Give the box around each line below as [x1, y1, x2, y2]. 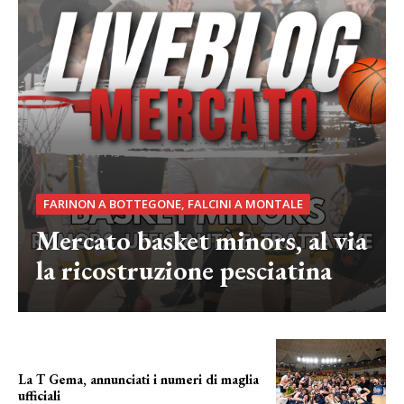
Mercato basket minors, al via [36, 223, 367, 259]
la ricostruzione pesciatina [36, 252, 332, 289]
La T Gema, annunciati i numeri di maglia [18, 371, 259, 389]
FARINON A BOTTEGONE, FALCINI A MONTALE [43, 196, 303, 213]
